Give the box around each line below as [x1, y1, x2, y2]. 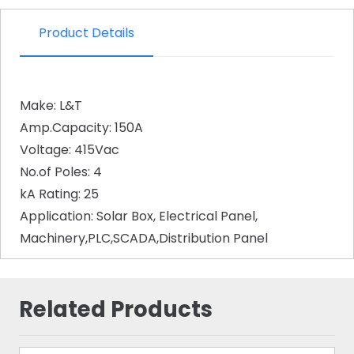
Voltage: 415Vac [20, 141, 119, 160]
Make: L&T [20, 96, 82, 115]
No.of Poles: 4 [20, 163, 102, 182]
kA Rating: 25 [20, 185, 99, 204]
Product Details [39, 24, 134, 43]
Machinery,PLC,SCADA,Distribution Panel [20, 229, 268, 248]
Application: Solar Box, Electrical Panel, [20, 207, 258, 226]
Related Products [19, 294, 213, 326]
